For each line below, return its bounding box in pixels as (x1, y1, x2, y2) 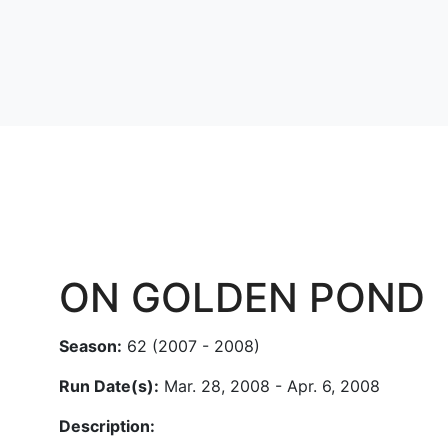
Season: (59, 336, 122, 356)
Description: (59, 416, 155, 436)
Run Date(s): (59, 376, 159, 396)
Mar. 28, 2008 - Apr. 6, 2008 (159, 376, 380, 396)
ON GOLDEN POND (59, 273, 425, 322)
